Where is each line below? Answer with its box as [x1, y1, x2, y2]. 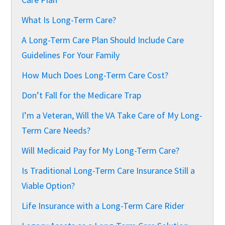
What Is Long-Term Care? [22, 14, 117, 26]
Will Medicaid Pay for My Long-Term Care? [22, 144, 180, 156]
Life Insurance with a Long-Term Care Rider [22, 199, 185, 211]
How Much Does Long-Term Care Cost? [22, 69, 169, 81]
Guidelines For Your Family [22, 49, 120, 61]
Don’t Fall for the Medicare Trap [22, 89, 142, 101]
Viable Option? [22, 179, 75, 191]
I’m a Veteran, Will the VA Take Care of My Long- [22, 109, 203, 121]
